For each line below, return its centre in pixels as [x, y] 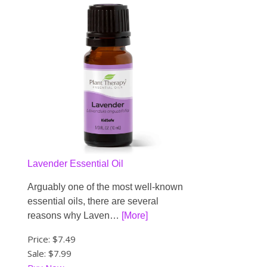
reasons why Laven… [74, 215]
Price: [40, 239]
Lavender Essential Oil [75, 163]
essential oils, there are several [93, 201]
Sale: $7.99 [49, 253]
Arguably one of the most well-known [105, 187]
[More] [135, 215]
